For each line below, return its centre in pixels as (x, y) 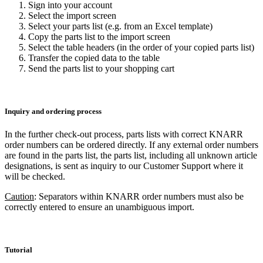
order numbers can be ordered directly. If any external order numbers (131, 144)
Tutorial (18, 250)
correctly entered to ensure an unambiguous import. (100, 207)
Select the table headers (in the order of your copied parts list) (141, 47)
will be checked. (35, 176)
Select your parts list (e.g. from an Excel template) (120, 26)
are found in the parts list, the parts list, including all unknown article (131, 155)
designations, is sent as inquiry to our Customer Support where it (124, 166)
